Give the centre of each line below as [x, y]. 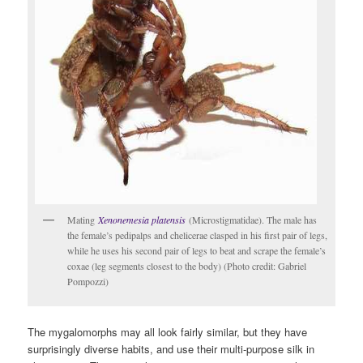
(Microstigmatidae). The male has [252, 219]
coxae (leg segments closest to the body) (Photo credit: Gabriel [187, 265]
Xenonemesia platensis [141, 219]
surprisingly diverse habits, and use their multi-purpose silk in [171, 349]
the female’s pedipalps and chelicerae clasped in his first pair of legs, [198, 235]
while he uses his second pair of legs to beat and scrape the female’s [197, 250]
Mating [81, 219]
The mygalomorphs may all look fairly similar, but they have [168, 332]
